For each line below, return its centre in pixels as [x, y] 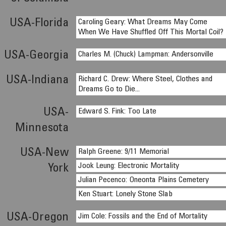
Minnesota [42, 129]
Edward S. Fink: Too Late [118, 111]
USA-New [45, 153]
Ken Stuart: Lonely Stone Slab [126, 194]
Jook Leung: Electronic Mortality [129, 166]
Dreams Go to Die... [109, 89]
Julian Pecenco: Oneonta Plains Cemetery [144, 180]
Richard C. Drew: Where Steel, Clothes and [146, 79]
